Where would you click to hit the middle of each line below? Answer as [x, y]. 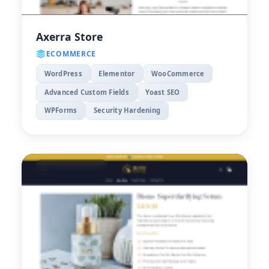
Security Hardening [127, 110]
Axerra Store [69, 37]
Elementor [117, 73]
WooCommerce [178, 73]
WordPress [63, 73]
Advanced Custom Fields [86, 92]
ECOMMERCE [71, 54]
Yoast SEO [163, 92]
